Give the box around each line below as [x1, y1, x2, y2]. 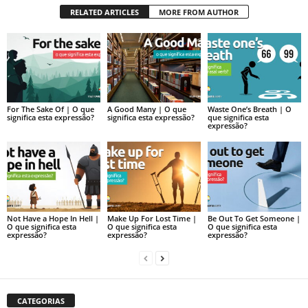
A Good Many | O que [107, 104, 186, 115]
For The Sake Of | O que [7, 104, 94, 115]
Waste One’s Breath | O [207, 104, 291, 115]
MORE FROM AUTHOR [158, 6, 239, 17]
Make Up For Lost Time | [107, 213, 197, 224]
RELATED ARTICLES [69, 6, 139, 17]
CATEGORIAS [17, 296, 65, 307]
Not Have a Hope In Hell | [7, 213, 99, 224]
